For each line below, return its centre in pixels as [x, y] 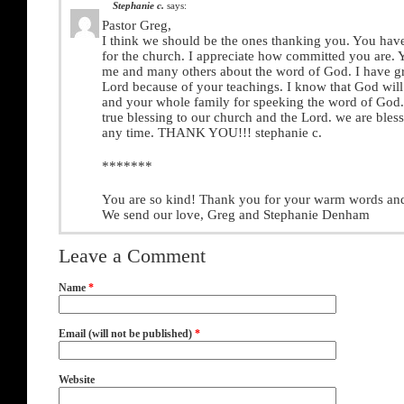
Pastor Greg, [137, 26]
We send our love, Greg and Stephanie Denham [236, 215]
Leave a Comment [132, 257]
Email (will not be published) [127, 334]
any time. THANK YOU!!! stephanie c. [212, 133]
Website [77, 380]
